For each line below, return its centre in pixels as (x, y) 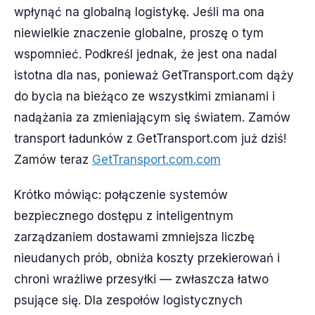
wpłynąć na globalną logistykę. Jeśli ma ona (139, 12)
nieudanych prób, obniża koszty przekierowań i (147, 258)
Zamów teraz (53, 160)
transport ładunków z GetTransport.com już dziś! (150, 139)
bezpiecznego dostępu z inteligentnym (124, 216)
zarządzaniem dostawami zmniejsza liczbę (134, 237)
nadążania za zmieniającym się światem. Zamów (152, 117)
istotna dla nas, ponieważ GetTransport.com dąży (154, 75)
